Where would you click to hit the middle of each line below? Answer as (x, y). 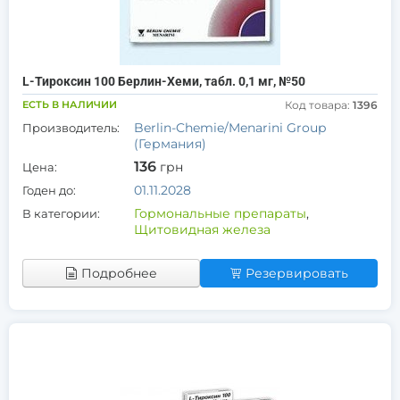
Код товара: (319, 105)
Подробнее (119, 273)
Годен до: (49, 190)
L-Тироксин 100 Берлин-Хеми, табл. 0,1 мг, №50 (164, 81)
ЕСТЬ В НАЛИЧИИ (70, 104)
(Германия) (170, 144)
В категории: (61, 213)
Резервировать (297, 273)
